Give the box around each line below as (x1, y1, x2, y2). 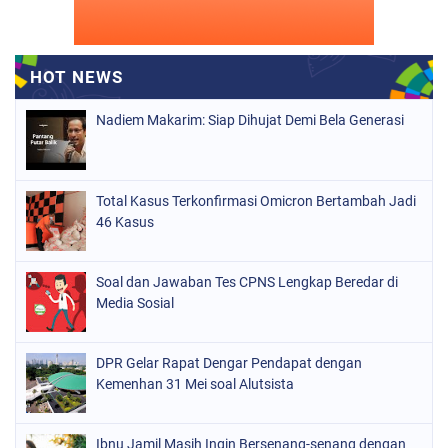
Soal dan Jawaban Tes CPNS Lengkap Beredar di (96, 273, 398, 290)
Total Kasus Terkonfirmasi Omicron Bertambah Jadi (96, 192, 416, 209)
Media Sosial (96, 294, 174, 311)
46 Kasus (96, 213, 154, 230)
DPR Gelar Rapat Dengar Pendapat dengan (96, 354, 362, 371)
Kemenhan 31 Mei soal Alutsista (96, 375, 294, 392)
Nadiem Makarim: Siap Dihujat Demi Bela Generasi (96, 111, 404, 128)
